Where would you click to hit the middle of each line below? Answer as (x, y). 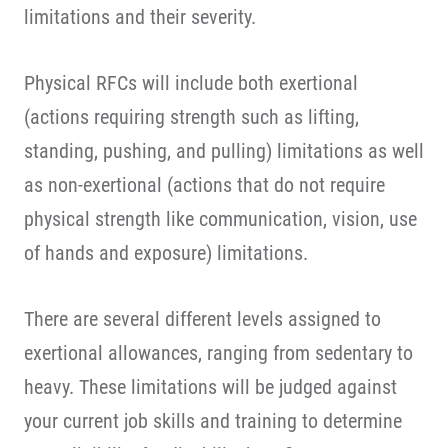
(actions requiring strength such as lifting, (191, 117)
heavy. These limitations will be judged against (210, 387)
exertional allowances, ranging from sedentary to (218, 353)
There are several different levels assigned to (202, 319)
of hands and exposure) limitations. (166, 253)
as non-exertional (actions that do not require (204, 185)
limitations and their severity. (140, 17)
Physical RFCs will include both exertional (191, 83)
